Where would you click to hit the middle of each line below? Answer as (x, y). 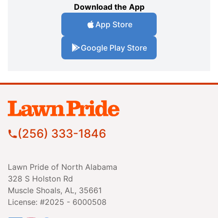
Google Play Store (114, 47)
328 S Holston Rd (40, 178)
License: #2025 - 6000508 (57, 202)
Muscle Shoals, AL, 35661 (55, 190)
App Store (114, 24)
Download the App (109, 7)
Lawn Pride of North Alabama (63, 167)
